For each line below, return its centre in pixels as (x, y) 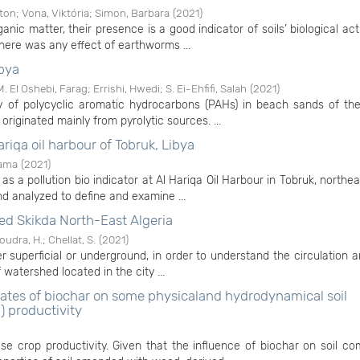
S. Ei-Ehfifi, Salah (206, 88)
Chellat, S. (72, 239)
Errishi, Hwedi (127, 88)
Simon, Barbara (132, 13)
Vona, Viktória (55, 13)
